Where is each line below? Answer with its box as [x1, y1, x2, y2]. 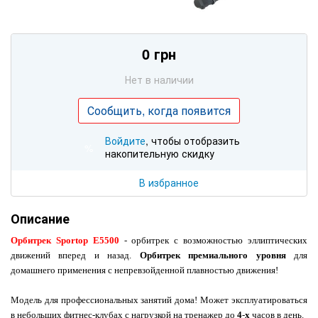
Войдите [105, 133, 146, 148]
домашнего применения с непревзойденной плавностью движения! [11, 264, 278, 275]
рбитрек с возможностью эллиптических [136, 234, 308, 246]
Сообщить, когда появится [87, 102, 231, 119]
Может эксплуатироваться [197, 294, 308, 305]
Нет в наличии [124, 72, 194, 87]
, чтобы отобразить [146, 133, 240, 148]
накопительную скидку [105, 146, 214, 160]
